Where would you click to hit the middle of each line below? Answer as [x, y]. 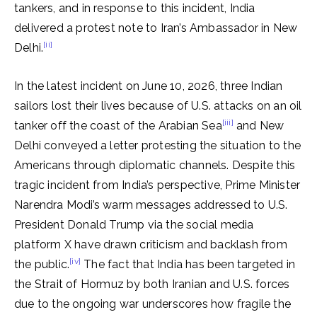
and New [259, 126]
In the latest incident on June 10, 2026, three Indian [149, 86]
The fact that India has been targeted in [188, 264]
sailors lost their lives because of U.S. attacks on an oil [158, 106]
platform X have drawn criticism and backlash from [151, 244]
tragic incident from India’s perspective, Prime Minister [157, 185]
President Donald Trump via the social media [134, 225]
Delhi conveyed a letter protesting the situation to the [158, 145]
